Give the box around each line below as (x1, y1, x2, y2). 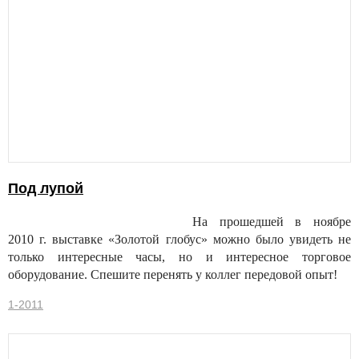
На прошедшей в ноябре (192, 215, 351, 229)
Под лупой (8, 180, 83, 197)
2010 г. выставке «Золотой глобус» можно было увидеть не (8, 232, 351, 247)
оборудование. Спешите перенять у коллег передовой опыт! (8, 268, 337, 282)
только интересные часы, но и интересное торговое (8, 250, 351, 264)
